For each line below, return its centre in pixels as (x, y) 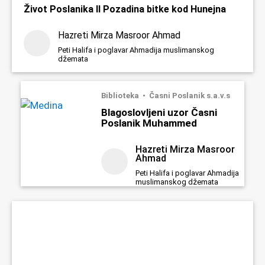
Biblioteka (121, 95)
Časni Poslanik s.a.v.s (189, 95)
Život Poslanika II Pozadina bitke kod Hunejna (125, 9)
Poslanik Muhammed (149, 123)
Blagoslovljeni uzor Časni (159, 112)
